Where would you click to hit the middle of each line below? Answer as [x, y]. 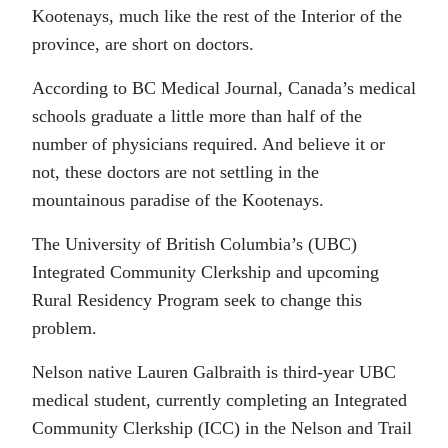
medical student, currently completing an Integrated [219, 399]
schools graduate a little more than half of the [197, 115]
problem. [64, 327]
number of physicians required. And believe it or [208, 143]
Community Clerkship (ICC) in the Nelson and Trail [222, 427]
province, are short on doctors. [143, 43]
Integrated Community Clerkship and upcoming [205, 271]
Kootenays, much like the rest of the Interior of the [217, 15]
